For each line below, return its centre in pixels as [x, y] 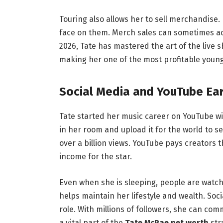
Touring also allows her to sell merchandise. [139, 19]
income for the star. [95, 157]
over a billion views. [95, 143]
